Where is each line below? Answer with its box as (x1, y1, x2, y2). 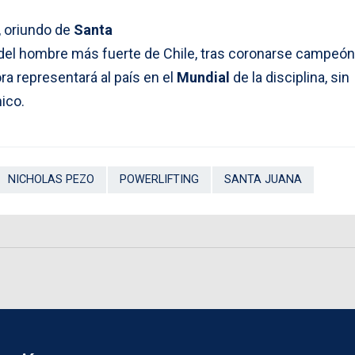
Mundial (177, 69, 230, 86)
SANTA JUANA (224, 173, 302, 187)
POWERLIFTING (120, 173, 199, 187)
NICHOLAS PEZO (8, 173, 94, 187)
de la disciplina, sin (230, 69, 349, 86)
